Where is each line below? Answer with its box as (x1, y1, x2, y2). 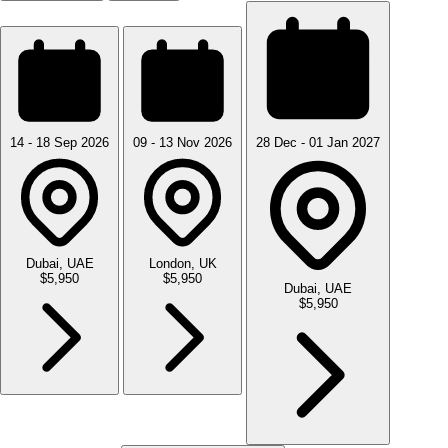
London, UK (148, 255, 217, 271)
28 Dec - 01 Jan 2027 (256, 134, 380, 150)
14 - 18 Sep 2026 (10, 134, 109, 150)
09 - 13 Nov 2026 (133, 134, 232, 150)
